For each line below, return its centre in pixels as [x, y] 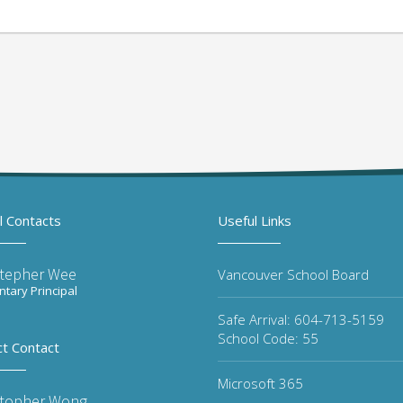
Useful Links [255, 220]
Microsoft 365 [260, 383]
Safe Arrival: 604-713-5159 [301, 319]
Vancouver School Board [293, 274]
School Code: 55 [268, 338]
